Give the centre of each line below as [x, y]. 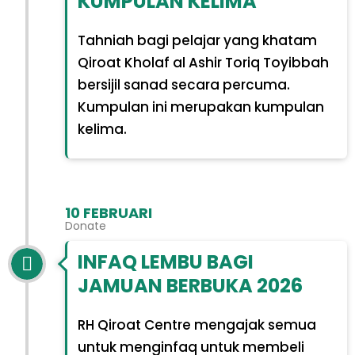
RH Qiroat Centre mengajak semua [197, 325]
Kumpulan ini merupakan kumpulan [200, 107]
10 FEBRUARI [109, 212]
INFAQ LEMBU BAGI [165, 262]
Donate [86, 225]
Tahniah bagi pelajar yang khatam [197, 40]
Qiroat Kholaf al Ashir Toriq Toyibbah [203, 62]
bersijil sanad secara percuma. [183, 84]
